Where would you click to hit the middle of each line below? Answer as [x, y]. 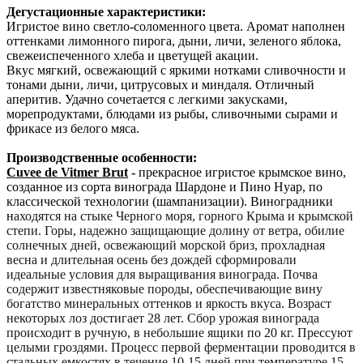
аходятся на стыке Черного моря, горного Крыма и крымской [184, 216]
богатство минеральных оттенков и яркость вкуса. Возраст [169, 304]
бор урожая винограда [258, 318]
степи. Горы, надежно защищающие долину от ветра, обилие [175, 231]
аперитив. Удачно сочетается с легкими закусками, [147, 100]
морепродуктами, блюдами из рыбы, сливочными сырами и [172, 114]
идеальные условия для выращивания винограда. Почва [162, 275]
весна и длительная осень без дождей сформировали [152, 260]
